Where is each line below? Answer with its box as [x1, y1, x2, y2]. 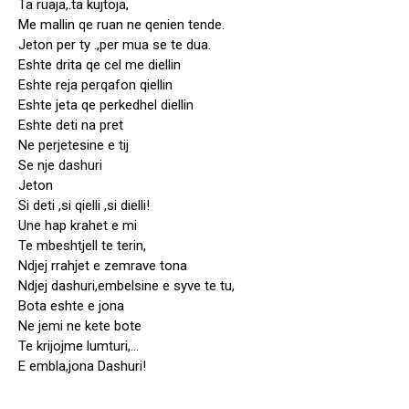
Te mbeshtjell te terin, [18, 237, 146, 255]
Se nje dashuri [18, 157, 102, 174]
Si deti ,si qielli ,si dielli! [18, 197, 150, 215]
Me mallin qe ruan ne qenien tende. [18, 16, 225, 34]
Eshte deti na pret [18, 117, 123, 134]
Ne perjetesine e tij [18, 137, 129, 154]
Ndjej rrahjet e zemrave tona [18, 257, 187, 275]
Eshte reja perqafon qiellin [18, 77, 173, 94]
